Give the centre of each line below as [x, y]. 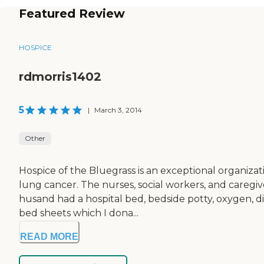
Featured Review [72, 13]
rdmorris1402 [60, 76]
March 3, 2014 [118, 110]
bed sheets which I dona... [79, 213]
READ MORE [49, 236]
